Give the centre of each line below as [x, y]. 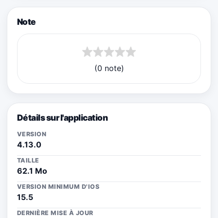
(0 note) [109, 68]
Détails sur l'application [63, 117]
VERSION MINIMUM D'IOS [58, 186]
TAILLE [28, 160]
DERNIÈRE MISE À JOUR [55, 213]
